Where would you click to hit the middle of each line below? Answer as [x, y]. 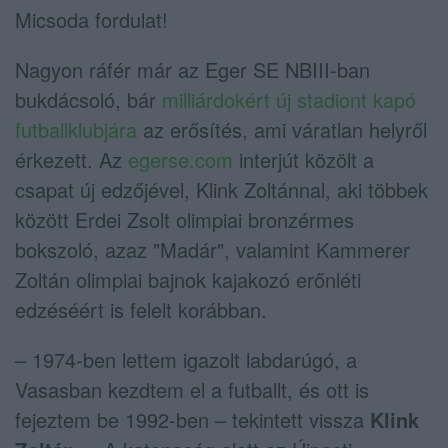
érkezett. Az [71, 159]
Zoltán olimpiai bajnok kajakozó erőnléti [188, 279]
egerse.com [180, 159]
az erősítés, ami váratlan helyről [282, 129]
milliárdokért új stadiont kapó [289, 99]
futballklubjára [76, 129]
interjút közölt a [303, 159]
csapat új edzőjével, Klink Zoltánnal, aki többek [221, 189]
